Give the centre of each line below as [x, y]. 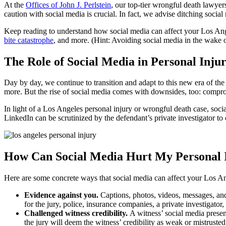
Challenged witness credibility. [77, 213]
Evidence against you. [62, 195]
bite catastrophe [29, 40]
